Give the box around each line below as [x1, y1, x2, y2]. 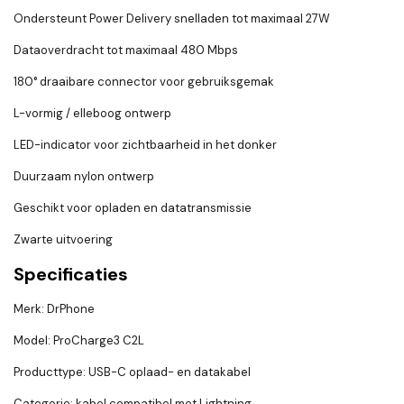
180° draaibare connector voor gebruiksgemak [14, 74, 274, 90]
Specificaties [14, 262, 128, 287]
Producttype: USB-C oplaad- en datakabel [14, 364, 251, 381]
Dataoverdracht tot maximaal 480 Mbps [14, 42, 238, 59]
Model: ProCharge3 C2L [14, 333, 144, 349]
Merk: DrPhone [14, 301, 95, 317]
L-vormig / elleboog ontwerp [14, 106, 171, 122]
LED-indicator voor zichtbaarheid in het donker [14, 137, 277, 153]
